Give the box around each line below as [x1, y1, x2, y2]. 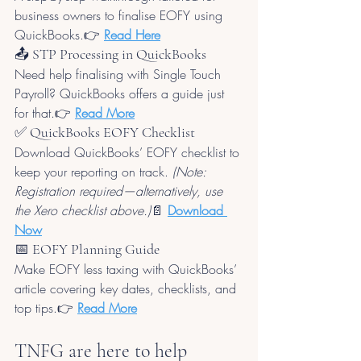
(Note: [172, 162, 210, 180]
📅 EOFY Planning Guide [15, 239, 160, 258]
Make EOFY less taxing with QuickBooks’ [15, 259, 241, 278]
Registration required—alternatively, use [15, 181, 226, 200]
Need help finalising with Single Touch [15, 64, 225, 83]
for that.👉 [15, 103, 75, 122]
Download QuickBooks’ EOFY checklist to [15, 143, 243, 161]
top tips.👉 [15, 298, 77, 317]
